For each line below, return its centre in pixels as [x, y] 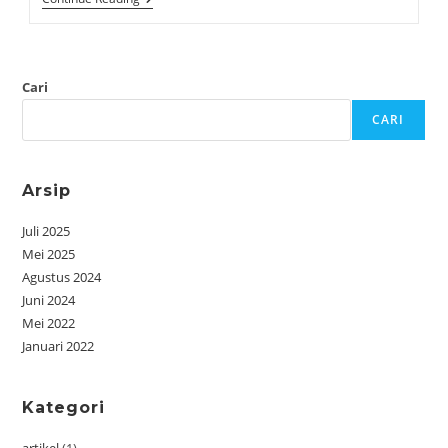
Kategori [64, 407]
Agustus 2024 [62, 277]
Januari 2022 [58, 346]
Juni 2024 [49, 300]
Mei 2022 [49, 323]
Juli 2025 [46, 231]
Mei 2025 [49, 254]
